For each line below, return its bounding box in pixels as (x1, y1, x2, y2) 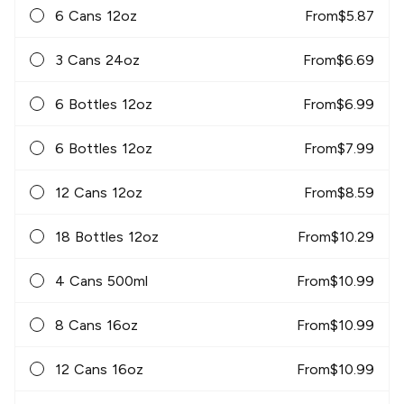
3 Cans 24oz (55, 50, 140, 69)
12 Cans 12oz (55, 183, 142, 201)
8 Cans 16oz (55, 316, 138, 334)
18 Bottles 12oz (55, 227, 159, 245)
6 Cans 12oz (55, 6, 137, 24)
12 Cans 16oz (55, 360, 143, 378)
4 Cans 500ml (55, 271, 148, 289)
